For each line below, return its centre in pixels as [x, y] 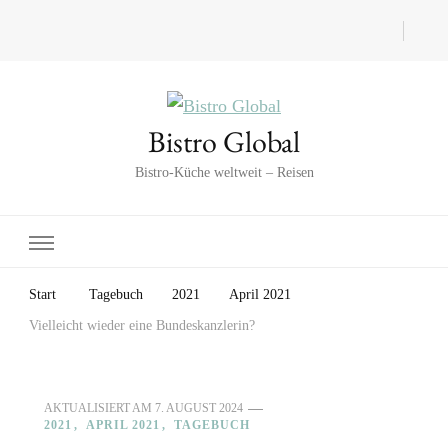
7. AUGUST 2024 [199, 408]
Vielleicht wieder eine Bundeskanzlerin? [142, 326]
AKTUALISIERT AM [99, 408]
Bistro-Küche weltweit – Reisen [224, 172]
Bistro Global [224, 141]
